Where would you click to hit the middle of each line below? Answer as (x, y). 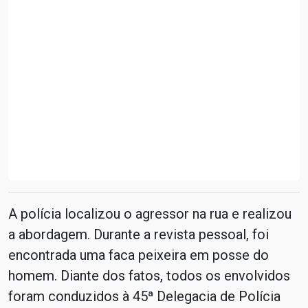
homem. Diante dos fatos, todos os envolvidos (149, 276)
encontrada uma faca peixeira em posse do (139, 255)
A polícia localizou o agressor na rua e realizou (150, 214)
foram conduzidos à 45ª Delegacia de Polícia (144, 296)
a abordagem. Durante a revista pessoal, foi (139, 234)
